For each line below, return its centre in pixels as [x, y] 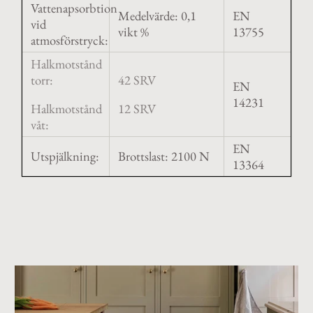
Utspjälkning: [65, 156]
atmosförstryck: [71, 40]
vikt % [133, 31]
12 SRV [137, 108]
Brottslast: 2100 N [163, 156]
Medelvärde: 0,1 [157, 15]
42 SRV [137, 80]
